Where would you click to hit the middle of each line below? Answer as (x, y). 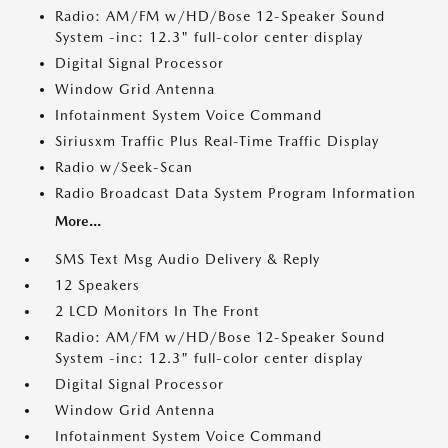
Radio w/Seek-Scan (124, 167)
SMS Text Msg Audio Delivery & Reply (187, 259)
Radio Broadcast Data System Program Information (235, 193)
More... (78, 221)
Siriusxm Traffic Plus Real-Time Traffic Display (217, 141)
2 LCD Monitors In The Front (157, 311)
